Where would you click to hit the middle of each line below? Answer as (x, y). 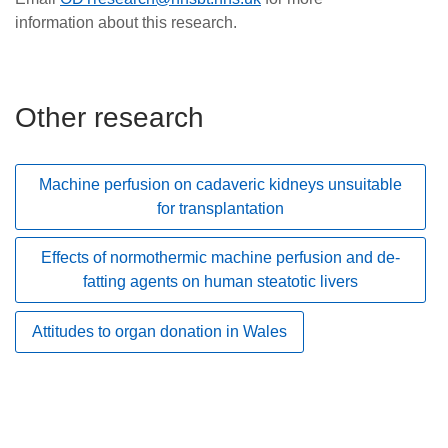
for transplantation (220, 208)
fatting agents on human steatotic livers (220, 281)
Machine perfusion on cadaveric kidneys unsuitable (220, 184)
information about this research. (128, 22)
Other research (109, 117)
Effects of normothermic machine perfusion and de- (220, 257)
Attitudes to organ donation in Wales (159, 331)
